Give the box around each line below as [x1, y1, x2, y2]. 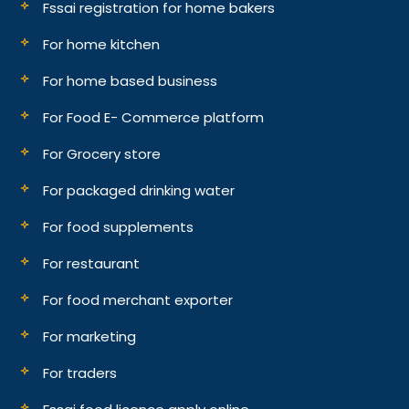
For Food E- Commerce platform [43, 107, 265, 127]
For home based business [43, 70, 218, 90]
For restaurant [43, 253, 141, 273]
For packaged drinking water [43, 180, 236, 200]
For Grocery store [43, 143, 162, 163]
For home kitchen [43, 34, 161, 54]
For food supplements [43, 216, 194, 236]
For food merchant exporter [43, 289, 234, 309]
